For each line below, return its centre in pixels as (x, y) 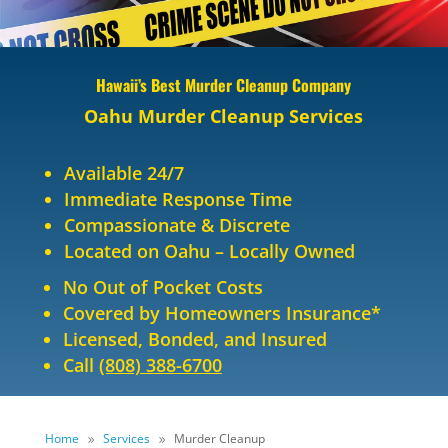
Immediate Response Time (178, 199)
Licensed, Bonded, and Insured (194, 339)
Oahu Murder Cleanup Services (224, 116)
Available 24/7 (124, 173)
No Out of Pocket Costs (162, 287)
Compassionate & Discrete (177, 225)
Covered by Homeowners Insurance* (221, 313)
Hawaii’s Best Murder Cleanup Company (224, 85)
